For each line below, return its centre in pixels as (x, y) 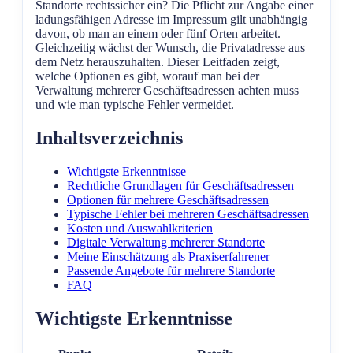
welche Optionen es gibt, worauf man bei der (147, 76)
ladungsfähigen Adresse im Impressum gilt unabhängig (171, 19)
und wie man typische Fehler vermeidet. (135, 104)
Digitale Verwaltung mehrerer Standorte (166, 242)
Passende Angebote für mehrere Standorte (171, 270)
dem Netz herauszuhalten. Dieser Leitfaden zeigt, (158, 62)
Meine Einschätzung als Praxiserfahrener (168, 256)
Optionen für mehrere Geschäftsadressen (168, 199)
